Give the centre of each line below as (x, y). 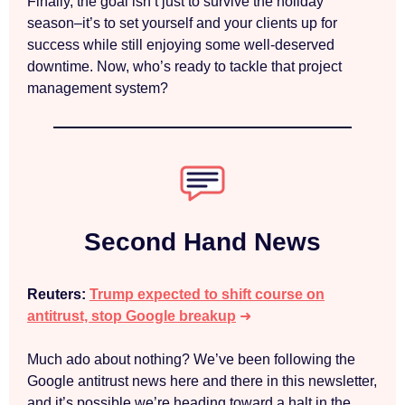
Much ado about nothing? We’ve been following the (191, 359)
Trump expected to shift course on (207, 294)
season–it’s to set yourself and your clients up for (182, 23)
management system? (98, 88)
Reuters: (58, 294)
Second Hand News (202, 242)
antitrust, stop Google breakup (132, 316)
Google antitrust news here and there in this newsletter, (202, 381)
